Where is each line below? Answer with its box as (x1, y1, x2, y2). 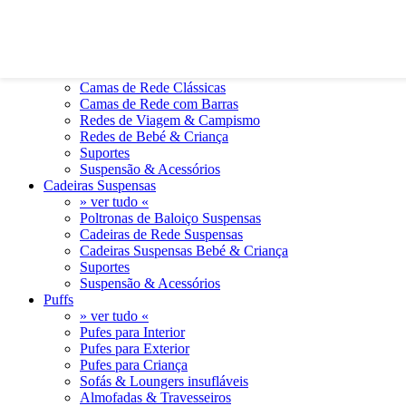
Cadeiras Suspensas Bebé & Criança (80, 243, 288, 258)
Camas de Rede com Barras (80, 96, 238, 111)
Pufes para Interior (80, 324, 185, 340)
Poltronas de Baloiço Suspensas (80, 210, 261, 226)
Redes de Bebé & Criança (80, 129, 228, 144)
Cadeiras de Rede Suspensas (80, 227, 243, 242)
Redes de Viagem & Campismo (80, 112, 260, 128)
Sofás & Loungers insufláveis (80, 373, 248, 389)
